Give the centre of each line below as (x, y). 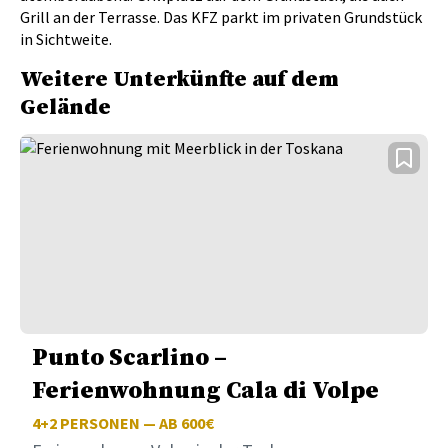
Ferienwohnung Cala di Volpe (205, 391)
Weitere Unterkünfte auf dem (179, 80)
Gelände (65, 108)
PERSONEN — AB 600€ (135, 423)
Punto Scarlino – (129, 358)
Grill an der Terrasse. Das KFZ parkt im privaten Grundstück (221, 17)
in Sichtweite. (66, 39)
